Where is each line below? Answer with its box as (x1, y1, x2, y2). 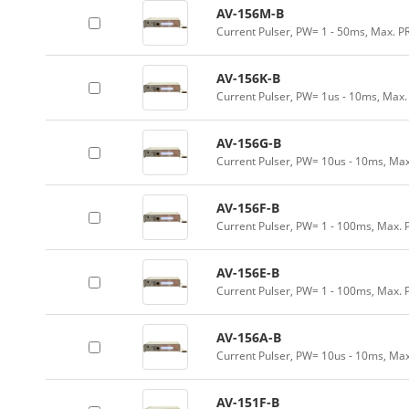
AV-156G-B (216, 134, 281, 152)
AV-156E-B (216, 264, 279, 281)
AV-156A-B (216, 329, 281, 346)
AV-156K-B (216, 69, 280, 87)
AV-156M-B (216, 5, 284, 22)
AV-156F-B (216, 199, 279, 216)
